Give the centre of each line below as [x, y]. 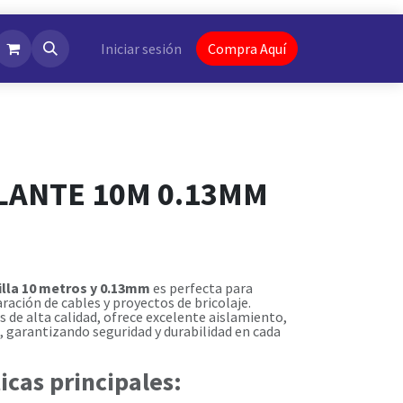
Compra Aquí [247, 49]
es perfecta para [201, 288]
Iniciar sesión [141, 49]
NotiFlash [45, 49]
